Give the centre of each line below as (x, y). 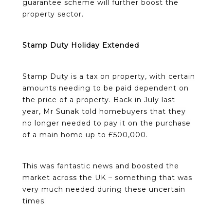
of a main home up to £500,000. (85, 135)
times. (34, 201)
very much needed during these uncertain (104, 189)
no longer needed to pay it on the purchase (107, 123)
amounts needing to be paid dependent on (106, 88)
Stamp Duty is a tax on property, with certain (109, 76)
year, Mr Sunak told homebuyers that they (104, 111)
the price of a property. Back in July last (99, 100)
